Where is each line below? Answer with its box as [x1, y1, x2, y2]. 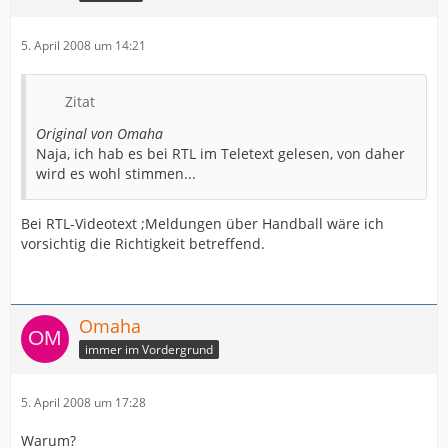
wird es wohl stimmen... [36, 164, 196, 184]
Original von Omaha [36, 124, 163, 144]
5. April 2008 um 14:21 [21, 37, 146, 55]
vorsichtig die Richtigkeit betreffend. [21, 234, 265, 254]
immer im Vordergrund [85, 340, 213, 358]
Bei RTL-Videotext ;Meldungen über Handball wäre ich [21, 214, 384, 234]
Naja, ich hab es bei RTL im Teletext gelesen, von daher [36, 144, 405, 164]
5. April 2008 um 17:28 [21, 394, 146, 412]
